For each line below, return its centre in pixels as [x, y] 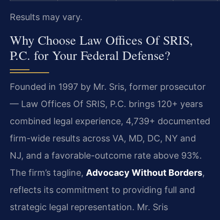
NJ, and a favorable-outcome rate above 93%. [106, 156]
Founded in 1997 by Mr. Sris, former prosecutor [108, 87]
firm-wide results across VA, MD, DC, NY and [103, 138]
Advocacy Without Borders [144, 173]
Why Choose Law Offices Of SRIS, [101, 40]
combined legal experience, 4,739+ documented [110, 121]
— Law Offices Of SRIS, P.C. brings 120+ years [106, 104]
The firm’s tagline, [48, 173]
